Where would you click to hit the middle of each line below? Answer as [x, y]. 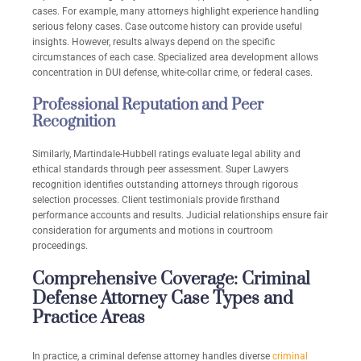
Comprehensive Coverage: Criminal [171, 280]
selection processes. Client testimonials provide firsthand [156, 200]
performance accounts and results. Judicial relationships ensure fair [180, 216]
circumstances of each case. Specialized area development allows [175, 58]
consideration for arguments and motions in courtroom [153, 231]
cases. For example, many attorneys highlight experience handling [176, 12]
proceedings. [60, 246]
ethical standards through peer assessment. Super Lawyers [160, 170]
